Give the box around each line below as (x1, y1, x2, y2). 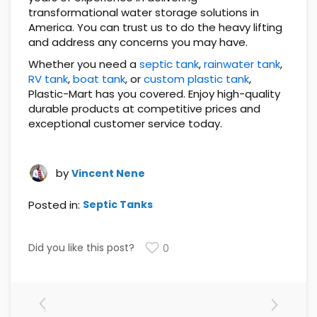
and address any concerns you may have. (28, 34, 248, 50)
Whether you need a (28, 56, 139, 71)
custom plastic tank (144, 71, 249, 86)
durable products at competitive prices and (28, 100, 260, 116)
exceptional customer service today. (28, 115, 222, 131)
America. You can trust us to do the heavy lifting (28, 19, 282, 35)
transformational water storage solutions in (28, 4, 259, 20)
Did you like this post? (28, 240, 134, 255)
